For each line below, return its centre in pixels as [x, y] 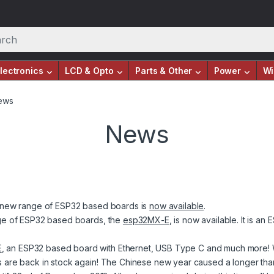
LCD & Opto [89, 71]
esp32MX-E [146, 220]
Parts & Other [164, 71]
